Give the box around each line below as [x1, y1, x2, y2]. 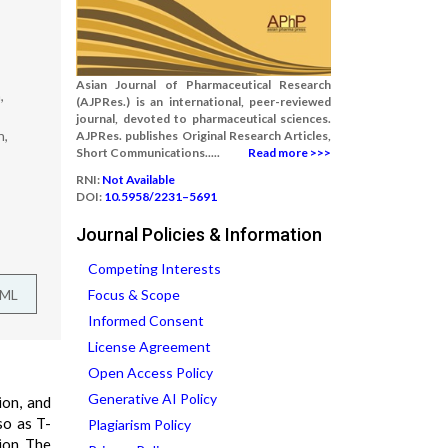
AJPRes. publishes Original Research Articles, [76, 128, 331, 143]
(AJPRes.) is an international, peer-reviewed [76, 94, 331, 109]
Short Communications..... [76, 145, 220, 160]
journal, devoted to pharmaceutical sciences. [76, 111, 331, 126]
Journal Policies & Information [76, 224, 322, 245]
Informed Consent [88, 312, 204, 329]
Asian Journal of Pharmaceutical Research [76, 77, 331, 92]
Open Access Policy [88, 364, 213, 381]
